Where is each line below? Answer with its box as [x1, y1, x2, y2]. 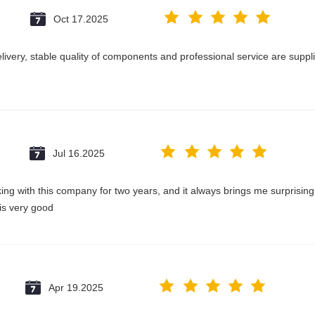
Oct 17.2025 [53, 13, 108, 25]
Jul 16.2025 [53, 148, 105, 159]
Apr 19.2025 [49, 282, 103, 293]
